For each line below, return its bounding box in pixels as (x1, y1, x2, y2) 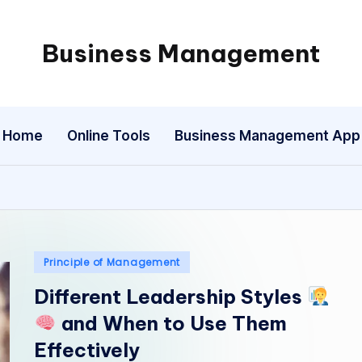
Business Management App (174, 127, 360, 144)
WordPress (180, 81, 255, 101)
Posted (33, 251, 78, 270)
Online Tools (66, 127, 150, 144)
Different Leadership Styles (34, 284, 308, 309)
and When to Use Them (56, 311, 287, 335)
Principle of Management (44, 255, 180, 269)
